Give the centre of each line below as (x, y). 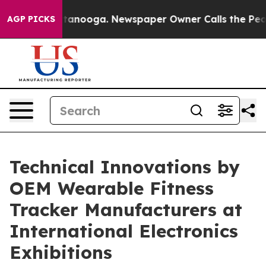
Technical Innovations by (125, 167)
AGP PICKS (31, 19)
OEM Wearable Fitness (112, 188)
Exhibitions (61, 252)
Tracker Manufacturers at (126, 210)
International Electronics (124, 231)
